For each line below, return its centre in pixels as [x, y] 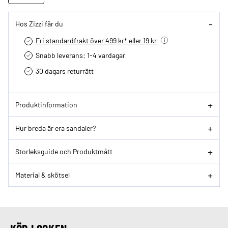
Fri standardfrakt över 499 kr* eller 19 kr [96, 40]
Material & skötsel [42, 175]
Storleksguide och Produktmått [64, 151]
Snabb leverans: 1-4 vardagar [80, 55]
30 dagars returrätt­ [65, 70]
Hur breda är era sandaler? [55, 128]
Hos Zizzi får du [39, 24]
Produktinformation [46, 105]
